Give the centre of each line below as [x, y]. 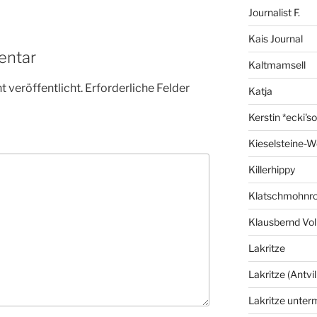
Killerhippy [271, 170]
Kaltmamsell [277, 65]
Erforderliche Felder [137, 88]
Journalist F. [274, 13]
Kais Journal [275, 39]
